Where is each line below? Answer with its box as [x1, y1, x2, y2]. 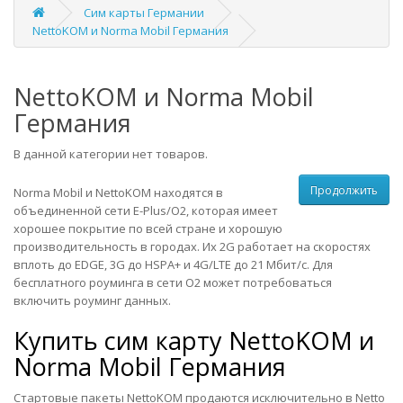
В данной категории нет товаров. [13, 146, 208, 162]
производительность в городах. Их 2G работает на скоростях [13, 238, 371, 255]
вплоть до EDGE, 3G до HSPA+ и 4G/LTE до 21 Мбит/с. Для [13, 256, 333, 273]
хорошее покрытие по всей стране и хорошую [13, 220, 282, 237]
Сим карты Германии [84, 4, 204, 21]
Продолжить [310, 182, 378, 198]
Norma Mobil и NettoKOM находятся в [13, 184, 223, 201]
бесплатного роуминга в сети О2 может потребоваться [13, 274, 332, 291]
